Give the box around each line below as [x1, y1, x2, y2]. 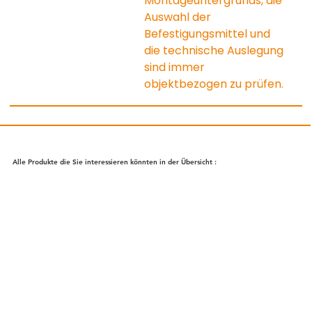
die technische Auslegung [144, 42, 287, 58]
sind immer [144, 58, 208, 75]
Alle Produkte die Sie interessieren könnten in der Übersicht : [13, 157, 217, 167]
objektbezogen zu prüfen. [144, 75, 284, 92]
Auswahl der [144, 8, 214, 25]
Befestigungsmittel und [144, 25, 274, 42]
